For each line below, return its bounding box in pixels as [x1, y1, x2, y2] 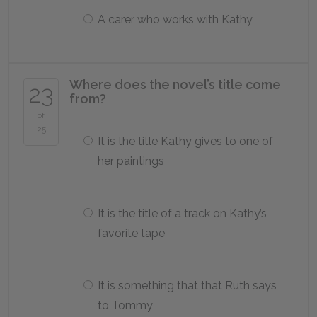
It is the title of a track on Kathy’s [98, 207, 267, 220]
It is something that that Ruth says [98, 279, 277, 292]
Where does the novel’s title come [69, 77, 281, 92]
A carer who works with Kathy [98, 13, 253, 26]
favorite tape [98, 226, 165, 240]
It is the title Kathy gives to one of [98, 134, 273, 148]
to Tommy [98, 299, 153, 312]
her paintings [98, 154, 164, 168]
